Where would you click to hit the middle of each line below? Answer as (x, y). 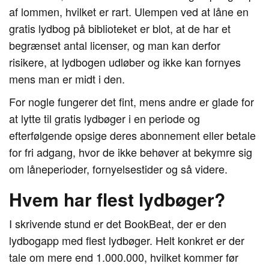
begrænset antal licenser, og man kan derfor (115, 45)
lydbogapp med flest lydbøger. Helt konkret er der (127, 240)
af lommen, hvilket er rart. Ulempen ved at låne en (129, 11)
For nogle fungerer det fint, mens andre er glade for (131, 101)
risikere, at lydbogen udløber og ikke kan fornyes (125, 62)
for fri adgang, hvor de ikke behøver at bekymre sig (131, 152)
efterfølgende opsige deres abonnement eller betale (132, 135)
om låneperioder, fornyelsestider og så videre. (118, 169)
